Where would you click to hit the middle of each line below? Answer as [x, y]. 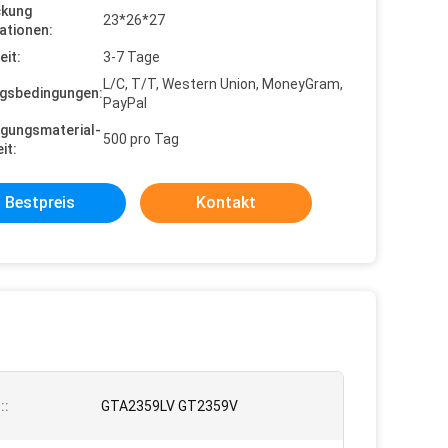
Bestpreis [40, 202]
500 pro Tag [141, 139]
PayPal [125, 103]
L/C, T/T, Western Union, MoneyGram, [223, 84]
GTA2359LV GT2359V [169, 406]
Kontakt [226, 202]
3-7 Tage [131, 57]
